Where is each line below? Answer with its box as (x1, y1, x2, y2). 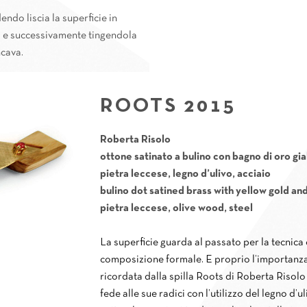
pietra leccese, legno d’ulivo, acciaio (100, 169, 271, 180)
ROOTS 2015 (100, 97, 236, 116)
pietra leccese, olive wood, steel (100, 204, 254, 214)
